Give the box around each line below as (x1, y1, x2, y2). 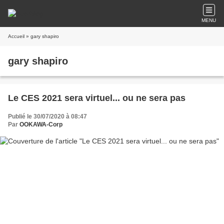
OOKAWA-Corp (19, 121, 62, 128)
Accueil (8, 33, 24, 39)
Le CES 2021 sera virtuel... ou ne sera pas (8, 93, 185, 103)
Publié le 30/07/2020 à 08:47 (8, 113, 87, 120)
